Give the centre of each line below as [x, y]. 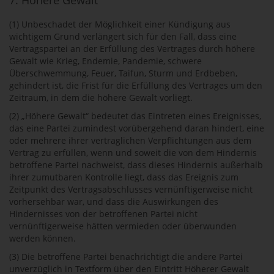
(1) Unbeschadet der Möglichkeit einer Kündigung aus [120, 24]
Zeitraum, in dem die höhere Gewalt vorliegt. [101, 98]
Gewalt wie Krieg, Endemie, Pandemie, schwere [106, 61]
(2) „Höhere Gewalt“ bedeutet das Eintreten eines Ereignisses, [135, 116]
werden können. [43, 238]
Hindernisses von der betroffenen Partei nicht [103, 214]
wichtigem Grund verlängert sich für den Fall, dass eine [123, 36]
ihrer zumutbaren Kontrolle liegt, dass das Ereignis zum [124, 177]
